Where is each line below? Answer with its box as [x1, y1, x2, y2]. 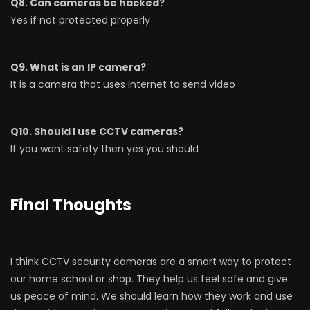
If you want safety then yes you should [10, 142, 199, 156]
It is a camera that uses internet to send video [10, 77, 235, 91]
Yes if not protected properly [10, 13, 150, 27]
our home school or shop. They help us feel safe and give [10, 272, 288, 286]
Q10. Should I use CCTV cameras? [10, 125, 183, 138]
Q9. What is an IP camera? [10, 60, 146, 74]
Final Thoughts [10, 194, 131, 216]
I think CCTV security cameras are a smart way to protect [10, 255, 291, 268]
